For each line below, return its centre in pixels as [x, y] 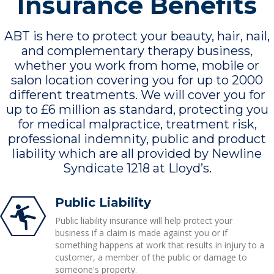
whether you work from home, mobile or [137, 65]
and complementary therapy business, [137, 51]
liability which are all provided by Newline [137, 154]
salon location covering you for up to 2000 [137, 80]
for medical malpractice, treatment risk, [137, 124]
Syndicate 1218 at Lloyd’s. [137, 168]
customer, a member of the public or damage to [151, 257]
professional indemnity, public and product [137, 139]
